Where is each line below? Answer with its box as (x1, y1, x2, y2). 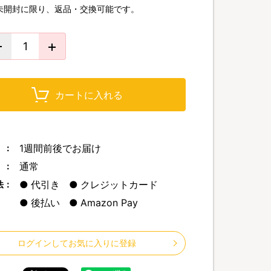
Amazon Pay (80, 197, 138, 209)
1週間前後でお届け (19, 142, 101, 154)
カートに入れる (54, 88, 123, 101)
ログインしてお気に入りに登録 (18, 238, 136, 248)
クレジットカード (80, 178, 158, 191)
